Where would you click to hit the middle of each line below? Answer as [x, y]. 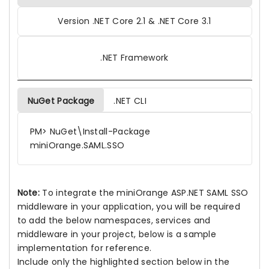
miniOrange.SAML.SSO [77, 145]
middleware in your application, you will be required [129, 207]
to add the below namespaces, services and [114, 220]
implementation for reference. [84, 248]
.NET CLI [130, 101]
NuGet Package [61, 101]
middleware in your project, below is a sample [116, 234]
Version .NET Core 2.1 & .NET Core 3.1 [134, 21]
